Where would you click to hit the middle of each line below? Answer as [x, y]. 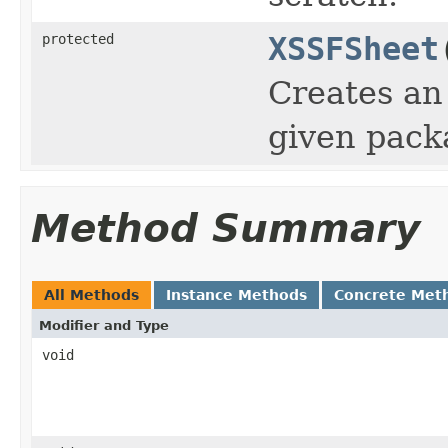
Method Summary [225, 228]
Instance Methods [236, 294]
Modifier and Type [104, 325]
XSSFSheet [353, 48]
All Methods [91, 294]
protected [78, 38]
